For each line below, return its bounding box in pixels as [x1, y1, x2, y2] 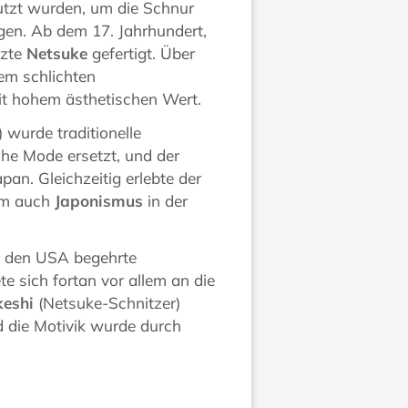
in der [143, 190, 189, 210]
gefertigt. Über [87, 43, 196, 63]
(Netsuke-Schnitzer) [34, 292, 181, 312]
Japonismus [55, 190, 144, 210]
